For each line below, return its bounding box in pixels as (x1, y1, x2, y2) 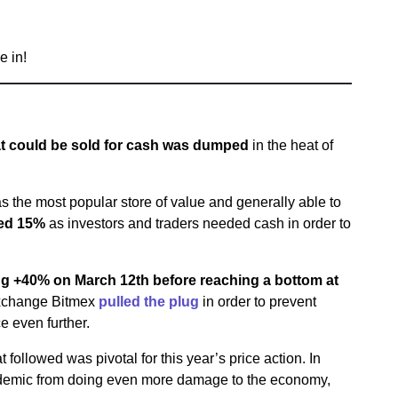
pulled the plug (99, 294, 199, 309)
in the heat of (249, 138, 333, 153)
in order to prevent (199, 294, 316, 309)
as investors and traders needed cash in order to (45, 216, 351, 231)
